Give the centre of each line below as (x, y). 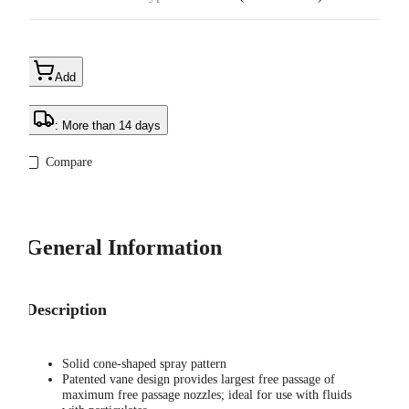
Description (66, 310)
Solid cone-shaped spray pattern (144, 364)
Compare (69, 163)
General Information (124, 248)
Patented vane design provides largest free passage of (199, 380)
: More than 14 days (108, 126)
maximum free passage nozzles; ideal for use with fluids (207, 395)
